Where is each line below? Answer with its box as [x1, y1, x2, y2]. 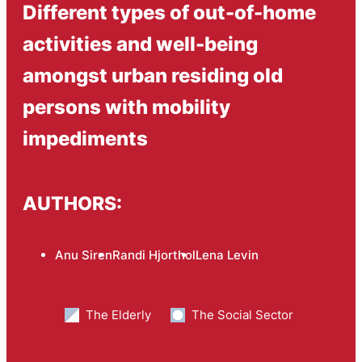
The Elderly [85, 306, 151, 322]
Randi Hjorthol [112, 246, 196, 263]
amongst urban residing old [22, 62, 283, 87]
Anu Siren [54, 246, 112, 263]
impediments [22, 125, 148, 150]
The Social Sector [191, 306, 293, 322]
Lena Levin [195, 246, 259, 263]
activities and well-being [22, 31, 258, 56]
